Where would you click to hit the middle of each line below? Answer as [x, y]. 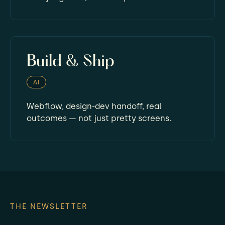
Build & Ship [71, 62]
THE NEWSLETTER [49, 206]
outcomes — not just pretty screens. [99, 118]
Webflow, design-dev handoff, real [94, 106]
